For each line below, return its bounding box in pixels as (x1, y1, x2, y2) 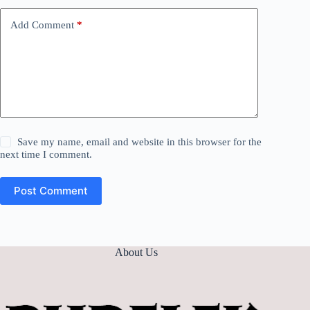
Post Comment (14, 184, 88, 198)
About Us (115, 246, 158, 259)
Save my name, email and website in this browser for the (17, 136, 262, 147)
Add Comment (10, 19, 74, 31)
